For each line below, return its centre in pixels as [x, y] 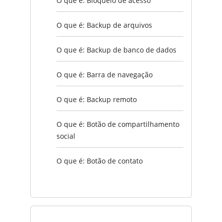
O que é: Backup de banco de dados [116, 50]
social [66, 136]
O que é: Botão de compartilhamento [118, 124]
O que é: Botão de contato [100, 161]
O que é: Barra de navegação [105, 74]
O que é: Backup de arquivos [104, 25]
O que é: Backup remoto [97, 99]
